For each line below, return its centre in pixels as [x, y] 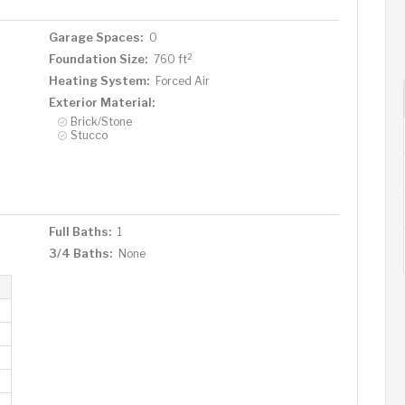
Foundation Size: [98, 59]
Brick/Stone [101, 122]
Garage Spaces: [95, 37]
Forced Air [182, 81]
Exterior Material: [101, 102]
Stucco [89, 135]
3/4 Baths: [80, 253]
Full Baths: [80, 231]
